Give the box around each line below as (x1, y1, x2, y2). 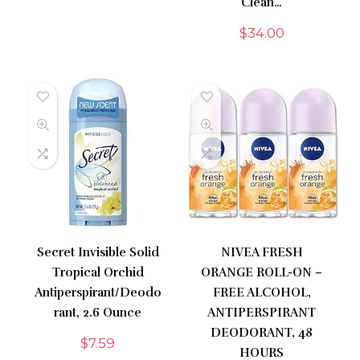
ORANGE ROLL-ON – (201, 265, 323, 280)
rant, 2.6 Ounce (54, 305, 142, 321)
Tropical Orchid (51, 265, 144, 280)
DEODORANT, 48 (211, 325, 313, 341)
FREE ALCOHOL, (212, 285, 311, 301)
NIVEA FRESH (220, 245, 303, 260)
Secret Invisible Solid (36, 245, 159, 260)
